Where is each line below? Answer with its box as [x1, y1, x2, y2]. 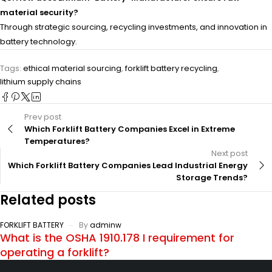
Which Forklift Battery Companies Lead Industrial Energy [8, 159, 248, 171]
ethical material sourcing [23, 62, 121, 74]
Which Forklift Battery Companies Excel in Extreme [24, 123, 235, 135]
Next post [211, 147, 248, 159]
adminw [90, 219, 121, 230]
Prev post [24, 110, 61, 123]
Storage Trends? [176, 171, 248, 183]
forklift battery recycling [125, 62, 217, 74]
